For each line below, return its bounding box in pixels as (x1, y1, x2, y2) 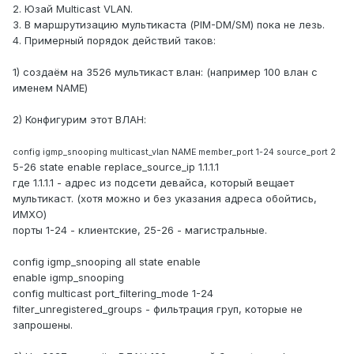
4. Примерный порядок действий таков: (13, 34, 216, 47)
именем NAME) (13, 81, 88, 95)
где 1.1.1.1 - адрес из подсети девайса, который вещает (13, 176, 294, 190)
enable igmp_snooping (13, 271, 124, 284)
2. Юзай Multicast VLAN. (13, 2, 133, 16)
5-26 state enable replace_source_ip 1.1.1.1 (13, 160, 219, 174)
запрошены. (13, 318, 73, 332)
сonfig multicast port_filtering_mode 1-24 (13, 287, 213, 300)
